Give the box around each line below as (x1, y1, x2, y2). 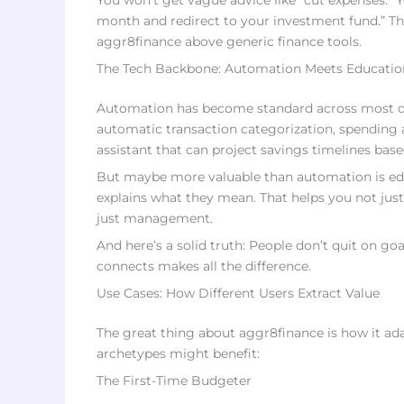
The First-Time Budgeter (96, 372, 252, 389)
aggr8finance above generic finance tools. (96, 33, 362, 50)
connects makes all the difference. (96, 258, 311, 274)
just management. (96, 210, 213, 226)
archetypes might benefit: (96, 345, 260, 362)
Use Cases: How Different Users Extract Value (96, 285, 380, 301)
